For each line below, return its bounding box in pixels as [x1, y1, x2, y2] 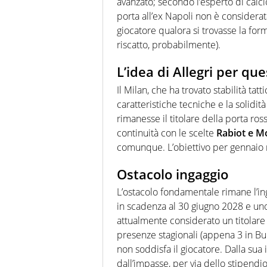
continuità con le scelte [117, 126, 216, 139]
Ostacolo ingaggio [117, 164, 228, 183]
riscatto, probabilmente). [117, 38, 221, 52]
